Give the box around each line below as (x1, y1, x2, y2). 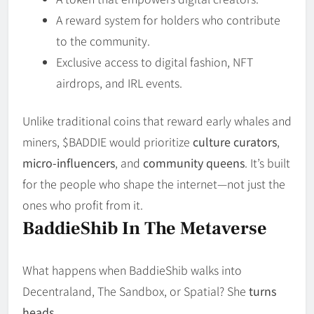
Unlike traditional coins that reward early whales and (22, 111, 292, 129)
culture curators (193, 132, 277, 150)
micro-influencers (22, 153, 115, 171)
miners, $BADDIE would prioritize (22, 132, 193, 150)
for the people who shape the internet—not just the (22, 175, 285, 192)
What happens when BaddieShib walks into (22, 261, 242, 278)
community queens (143, 153, 245, 171)
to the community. (56, 32, 150, 49)
